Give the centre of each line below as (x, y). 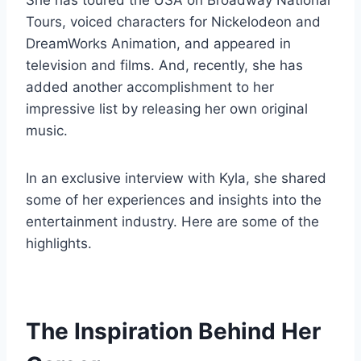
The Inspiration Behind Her (173, 332)
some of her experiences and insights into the (174, 200)
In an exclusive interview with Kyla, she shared (176, 178)
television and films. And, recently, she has (164, 66)
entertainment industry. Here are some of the (172, 222)
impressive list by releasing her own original (167, 109)
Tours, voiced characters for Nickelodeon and (173, 22)
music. (47, 131)
